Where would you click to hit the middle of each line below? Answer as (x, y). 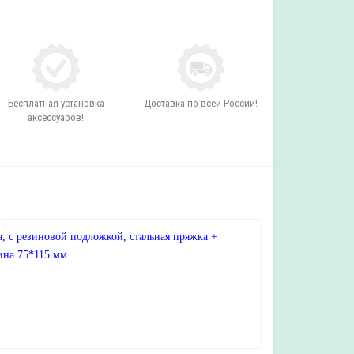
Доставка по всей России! (201, 103)
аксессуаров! (56, 117)
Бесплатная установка (56, 103)
